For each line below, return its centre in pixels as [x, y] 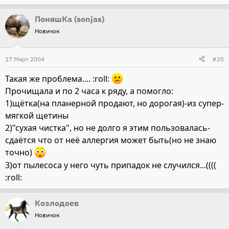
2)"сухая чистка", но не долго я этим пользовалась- [108, 128]
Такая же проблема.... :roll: [58, 79]
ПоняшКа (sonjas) [70, 19]
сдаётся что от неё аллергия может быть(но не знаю [111, 140]
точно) [20, 153]
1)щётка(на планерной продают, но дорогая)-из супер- [114, 104]
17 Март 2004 [25, 59]
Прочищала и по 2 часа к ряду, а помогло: [89, 91]
